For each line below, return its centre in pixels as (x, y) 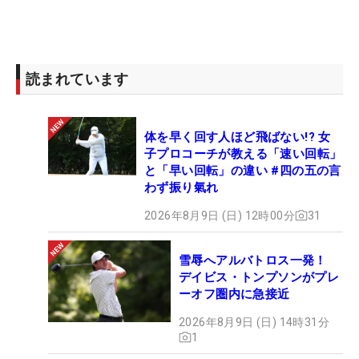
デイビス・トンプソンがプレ (259, 277)
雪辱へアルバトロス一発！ (259, 260)
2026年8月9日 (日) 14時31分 (254, 322)
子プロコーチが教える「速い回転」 (243, 153)
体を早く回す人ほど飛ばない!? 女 (238, 137)
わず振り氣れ (182, 187)
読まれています (77, 79)
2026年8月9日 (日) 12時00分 (220, 215)
